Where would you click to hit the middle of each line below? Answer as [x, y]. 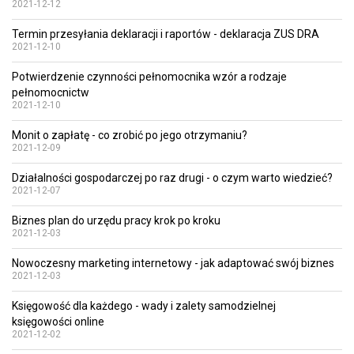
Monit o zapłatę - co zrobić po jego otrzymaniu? [130, 135]
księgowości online [58, 322]
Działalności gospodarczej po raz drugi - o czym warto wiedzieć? [172, 178]
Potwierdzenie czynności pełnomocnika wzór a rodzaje [149, 77]
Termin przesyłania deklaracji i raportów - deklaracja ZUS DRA [166, 34]
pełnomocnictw [51, 92]
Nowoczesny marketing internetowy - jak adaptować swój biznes [173, 263]
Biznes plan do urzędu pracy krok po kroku [116, 220]
